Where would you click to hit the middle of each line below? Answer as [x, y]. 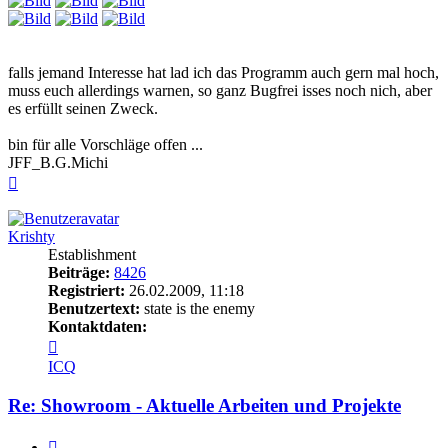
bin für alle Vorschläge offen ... [105, 145]
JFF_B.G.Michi [58, 163]
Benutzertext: [94, 309]
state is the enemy [197, 309]
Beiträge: [79, 273]
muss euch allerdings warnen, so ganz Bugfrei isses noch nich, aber [220, 91]
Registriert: [86, 291]
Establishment [92, 255]
